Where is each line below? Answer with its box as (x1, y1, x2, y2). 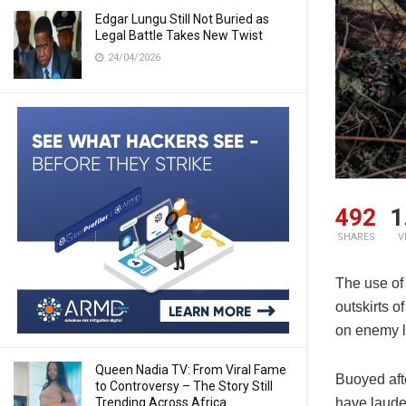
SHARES (336, 231, 375, 244)
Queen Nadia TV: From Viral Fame (95, 362, 286, 377)
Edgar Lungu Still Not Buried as (95, 12, 269, 26)
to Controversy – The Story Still (95, 379, 273, 393)
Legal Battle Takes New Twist (95, 28, 263, 43)
